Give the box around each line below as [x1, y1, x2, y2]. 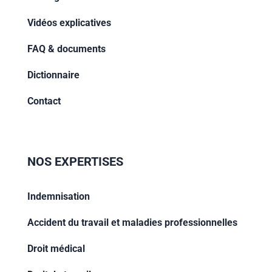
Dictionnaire [27, 69, 80, 81]
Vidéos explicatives [27, 17, 111, 29]
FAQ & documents [27, 43, 106, 55]
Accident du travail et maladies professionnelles [27, 217, 237, 229]
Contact [27, 95, 61, 107]
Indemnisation [27, 191, 90, 203]
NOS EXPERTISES [27, 154, 123, 169]
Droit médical [27, 243, 85, 255]
